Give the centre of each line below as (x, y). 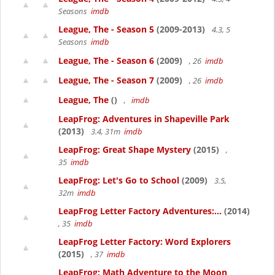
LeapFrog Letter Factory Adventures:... (140, 211)
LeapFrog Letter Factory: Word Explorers (145, 242)
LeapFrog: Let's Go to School (119, 180)
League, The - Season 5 (106, 29)
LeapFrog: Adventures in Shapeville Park (144, 119)
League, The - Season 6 (106, 60)
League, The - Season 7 (106, 80)
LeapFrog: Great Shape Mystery (125, 149)
